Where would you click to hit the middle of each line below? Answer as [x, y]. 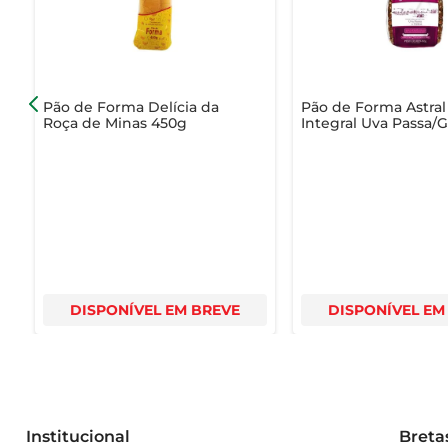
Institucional [77, 436]
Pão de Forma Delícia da [130, 106]
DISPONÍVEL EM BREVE [154, 309]
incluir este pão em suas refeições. [177, 21]
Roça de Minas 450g [114, 122]
